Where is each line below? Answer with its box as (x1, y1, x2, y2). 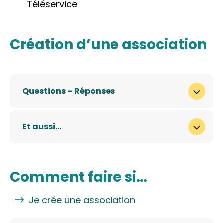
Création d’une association (10, 35, 207, 55)
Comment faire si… (10, 167, 147, 187)
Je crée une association (29, 194, 135, 207)
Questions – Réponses (22, 85, 115, 97)
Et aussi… (22, 120, 61, 132)
